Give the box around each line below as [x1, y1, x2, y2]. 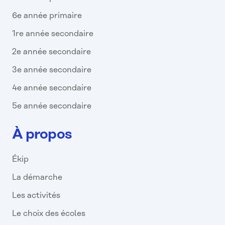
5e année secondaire [12, 102, 91, 111]
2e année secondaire [12, 48, 91, 57]
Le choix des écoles [12, 209, 85, 218]
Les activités [12, 191, 60, 200]
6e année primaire [12, 12, 82, 21]
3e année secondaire [12, 66, 91, 75]
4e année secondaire [12, 84, 91, 93]
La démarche [12, 173, 62, 182]
